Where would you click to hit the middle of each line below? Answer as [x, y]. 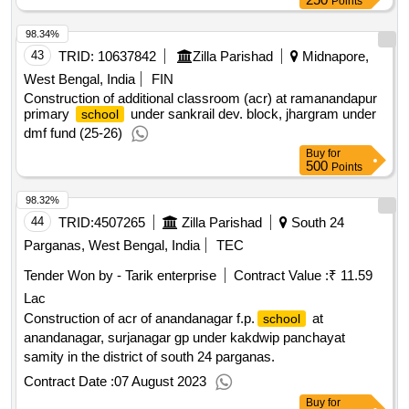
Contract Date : [69, 382]
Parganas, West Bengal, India [112, 246]
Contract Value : [281, 276]
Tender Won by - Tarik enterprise [120, 276]
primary [48, 114]
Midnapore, [334, 57]
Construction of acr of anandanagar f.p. [139, 319]
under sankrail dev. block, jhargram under [252, 114]
